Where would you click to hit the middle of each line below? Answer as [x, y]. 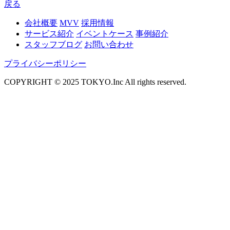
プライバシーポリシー [45, 63]
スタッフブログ [53, 44]
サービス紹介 [49, 33]
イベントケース [105, 33]
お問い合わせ [109, 44]
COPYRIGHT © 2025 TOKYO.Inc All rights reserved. [95, 82]
